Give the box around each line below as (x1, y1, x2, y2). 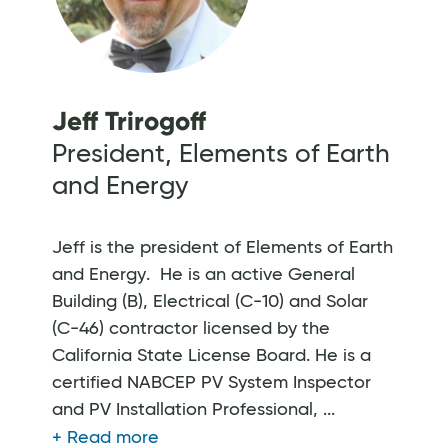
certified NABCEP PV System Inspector (52, 373, 371, 392)
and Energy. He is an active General (52, 265, 355, 284)
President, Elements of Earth (52, 141, 390, 168)
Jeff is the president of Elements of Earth (52, 238, 393, 257)
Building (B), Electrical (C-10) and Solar (52, 292, 368, 311)
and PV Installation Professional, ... (52, 400, 335, 419)
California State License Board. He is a (52, 346, 371, 365)
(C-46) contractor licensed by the (52, 319, 330, 338)
